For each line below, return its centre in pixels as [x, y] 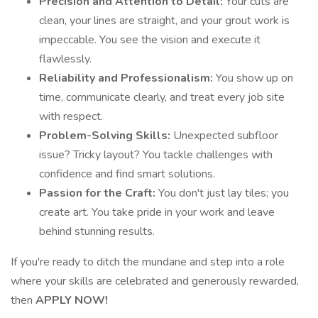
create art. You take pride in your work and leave [157, 212]
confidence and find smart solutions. [127, 174]
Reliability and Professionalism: [127, 78]
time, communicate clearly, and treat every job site [162, 97]
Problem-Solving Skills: [106, 136]
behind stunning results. [97, 231]
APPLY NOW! [72, 300]
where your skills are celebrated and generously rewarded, [155, 281]
